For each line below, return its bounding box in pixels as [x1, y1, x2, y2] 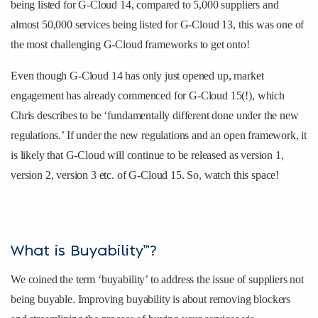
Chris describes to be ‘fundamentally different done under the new [11, 109, 299, 121]
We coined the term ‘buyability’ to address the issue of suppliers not [11, 273, 304, 285]
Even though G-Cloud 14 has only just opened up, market [11, 69, 264, 82]
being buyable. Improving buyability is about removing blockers [11, 292, 291, 305]
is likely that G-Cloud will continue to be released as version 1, [11, 148, 284, 161]
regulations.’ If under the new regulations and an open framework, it [11, 128, 307, 141]
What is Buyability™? [11, 243, 156, 258]
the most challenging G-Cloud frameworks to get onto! [11, 38, 250, 50]
